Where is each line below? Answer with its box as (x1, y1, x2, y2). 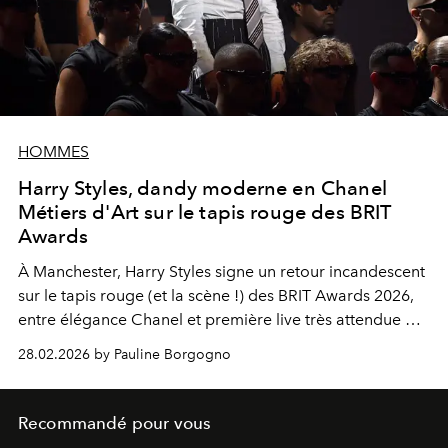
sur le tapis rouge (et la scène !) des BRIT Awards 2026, (18, 286, 414, 306)
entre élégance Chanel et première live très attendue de (18, 310, 424, 330)
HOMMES (18, 142, 89, 162)
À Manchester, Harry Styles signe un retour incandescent (18, 262, 425, 282)
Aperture (162, 334, 227, 354)
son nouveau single (18, 334, 162, 354)
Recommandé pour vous (18, 413, 212, 434)
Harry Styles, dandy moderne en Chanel (18, 176, 387, 201)
